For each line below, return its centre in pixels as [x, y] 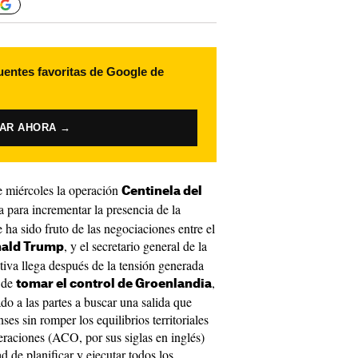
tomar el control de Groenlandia [114, 284]
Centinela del [162, 191]
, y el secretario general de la [135, 246]
